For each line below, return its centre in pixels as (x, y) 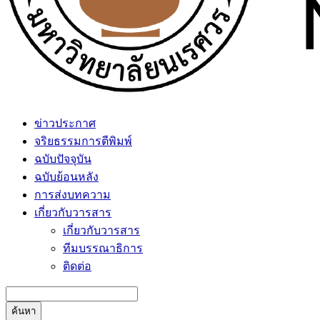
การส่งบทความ (72, 195)
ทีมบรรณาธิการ (103, 248)
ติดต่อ (77, 266)
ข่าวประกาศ (65, 123)
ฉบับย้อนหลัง (66, 177)
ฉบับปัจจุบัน (63, 159)
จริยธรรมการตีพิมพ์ (83, 141)
